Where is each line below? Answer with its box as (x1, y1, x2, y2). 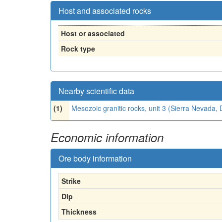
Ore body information (58, 153, 132, 164)
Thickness (61, 207, 97, 217)
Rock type (61, 44, 95, 54)
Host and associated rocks (58, 5, 151, 16)
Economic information (51, 129, 164, 146)
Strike (61, 176, 81, 186)
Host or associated (61, 28, 125, 38)
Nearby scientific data (58, 85, 134, 97)
